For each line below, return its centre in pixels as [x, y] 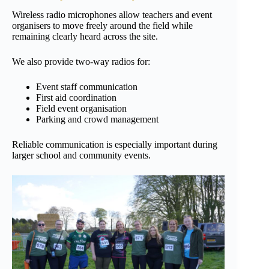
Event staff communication [87, 87]
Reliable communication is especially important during [115, 145]
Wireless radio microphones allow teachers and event [112, 15]
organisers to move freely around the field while [102, 26]
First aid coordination [76, 98]
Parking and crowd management [97, 119]
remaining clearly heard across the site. [85, 37]
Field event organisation [81, 109]
